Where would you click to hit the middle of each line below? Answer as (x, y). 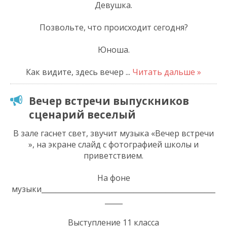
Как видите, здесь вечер (76, 72)
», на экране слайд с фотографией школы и (113, 144)
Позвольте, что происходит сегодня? (113, 27)
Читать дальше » (167, 72)
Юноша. (113, 49)
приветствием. (113, 155)
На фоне (113, 178)
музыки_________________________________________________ (113, 189)
